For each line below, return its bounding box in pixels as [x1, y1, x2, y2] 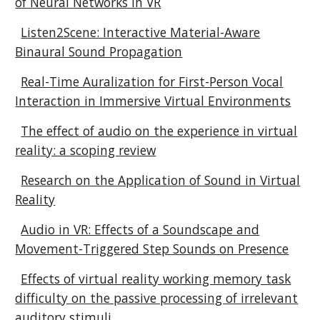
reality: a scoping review [15, 141, 156, 159]
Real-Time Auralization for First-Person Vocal [21, 73, 284, 90]
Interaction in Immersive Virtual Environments [15, 92, 291, 109]
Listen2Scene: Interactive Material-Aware [21, 24, 261, 41]
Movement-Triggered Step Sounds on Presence [15, 240, 289, 257]
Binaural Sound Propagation [15, 43, 183, 60]
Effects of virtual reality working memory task [21, 270, 291, 287]
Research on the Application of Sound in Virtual [21, 171, 301, 189]
